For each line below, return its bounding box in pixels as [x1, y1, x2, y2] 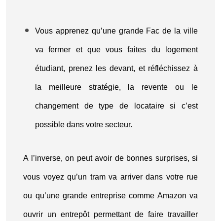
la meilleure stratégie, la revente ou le [35, 83, 198, 91]
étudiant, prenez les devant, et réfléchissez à [35, 64, 198, 73]
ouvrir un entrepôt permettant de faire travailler [23, 210, 198, 219]
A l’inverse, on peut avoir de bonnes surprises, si [23, 154, 198, 162]
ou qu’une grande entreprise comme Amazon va [23, 191, 198, 200]
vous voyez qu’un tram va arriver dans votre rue [23, 173, 198, 181]
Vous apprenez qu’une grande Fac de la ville [35, 27, 198, 35]
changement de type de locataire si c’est [35, 102, 198, 110]
